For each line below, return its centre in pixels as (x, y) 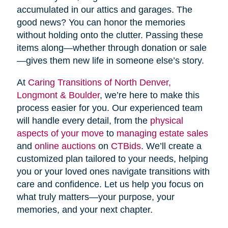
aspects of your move (60, 134)
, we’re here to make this (149, 95)
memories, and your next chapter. (84, 210)
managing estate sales (162, 134)
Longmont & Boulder (58, 95)
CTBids (126, 146)
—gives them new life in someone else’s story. (110, 61)
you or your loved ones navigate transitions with (113, 172)
